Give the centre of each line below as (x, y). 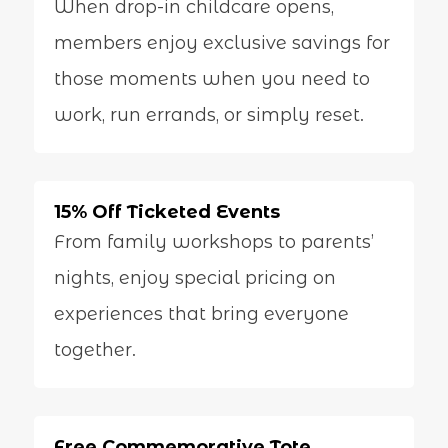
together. (94, 350)
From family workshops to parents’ (213, 242)
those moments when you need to (211, 79)
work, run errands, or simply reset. (208, 115)
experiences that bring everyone (201, 314)
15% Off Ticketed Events (166, 212)
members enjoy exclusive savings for (221, 43)
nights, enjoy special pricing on (194, 278)
